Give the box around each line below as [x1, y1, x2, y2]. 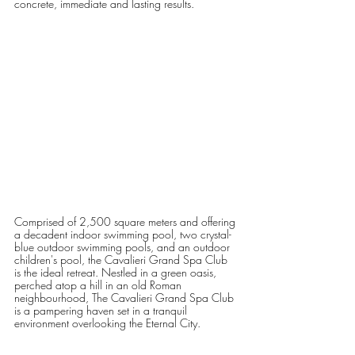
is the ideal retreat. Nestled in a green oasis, [14, 265, 219, 281]
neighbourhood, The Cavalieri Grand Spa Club [14, 290, 237, 306]
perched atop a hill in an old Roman [14, 277, 185, 293]
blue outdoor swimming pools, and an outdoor [14, 239, 233, 255]
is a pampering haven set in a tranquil [14, 303, 190, 319]
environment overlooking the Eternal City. [14, 315, 200, 331]
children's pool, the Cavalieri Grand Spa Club [14, 252, 231, 268]
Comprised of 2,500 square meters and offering [14, 214, 239, 230]
